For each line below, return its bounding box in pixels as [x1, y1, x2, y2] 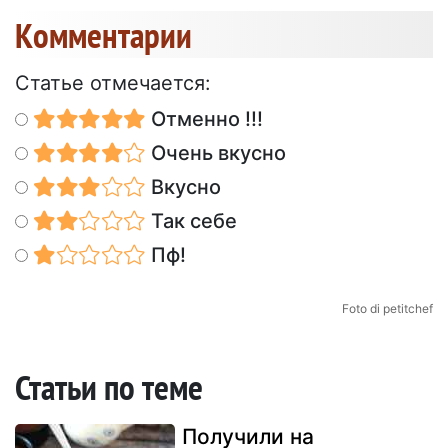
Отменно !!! [145, 107, 263, 132]
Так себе [145, 209, 237, 234]
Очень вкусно [145, 141, 286, 166]
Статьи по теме [15, 364, 203, 411]
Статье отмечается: [15, 71, 211, 96]
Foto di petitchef [342, 301, 433, 317]
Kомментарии [15, 12, 192, 59]
